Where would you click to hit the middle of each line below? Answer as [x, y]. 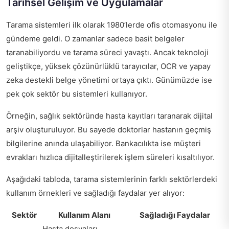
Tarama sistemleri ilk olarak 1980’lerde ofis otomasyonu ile [112, 25]
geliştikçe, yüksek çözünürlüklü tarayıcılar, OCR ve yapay [108, 66]
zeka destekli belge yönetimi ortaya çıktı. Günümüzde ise [109, 80]
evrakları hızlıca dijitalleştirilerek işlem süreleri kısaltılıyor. [110, 157]
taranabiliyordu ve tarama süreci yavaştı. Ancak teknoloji [107, 52]
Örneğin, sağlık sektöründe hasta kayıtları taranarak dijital [109, 116]
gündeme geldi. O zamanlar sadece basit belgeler [95, 39]
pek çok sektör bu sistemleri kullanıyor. [77, 94]
